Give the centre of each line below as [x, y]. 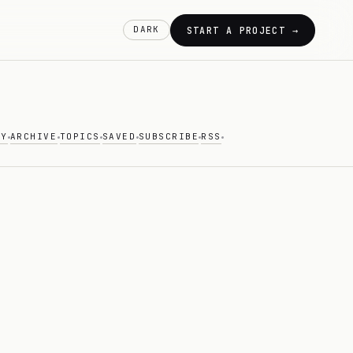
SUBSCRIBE [169, 136]
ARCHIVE [33, 136]
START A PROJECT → [242, 30]
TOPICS [80, 136]
